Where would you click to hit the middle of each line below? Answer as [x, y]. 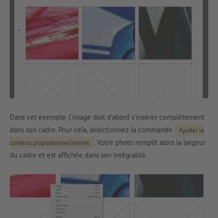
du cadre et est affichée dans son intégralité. [78, 155]
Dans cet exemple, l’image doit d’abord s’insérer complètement [107, 117]
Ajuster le [192, 130]
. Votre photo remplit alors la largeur [150, 142]
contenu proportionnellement [49, 142]
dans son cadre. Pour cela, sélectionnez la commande [92, 129]
